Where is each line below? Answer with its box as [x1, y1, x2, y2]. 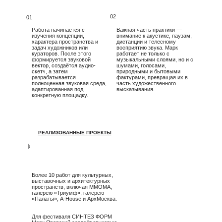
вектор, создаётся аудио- [32, 62, 96, 68]
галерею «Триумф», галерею [32, 190, 104, 196]
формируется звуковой [32, 56, 91, 62]
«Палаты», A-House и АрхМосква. [32, 196, 117, 202]
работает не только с [116, 51, 169, 56]
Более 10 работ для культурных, [32, 172, 113, 178]
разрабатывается [32, 74, 76, 80]
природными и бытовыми [116, 68, 180, 74]
